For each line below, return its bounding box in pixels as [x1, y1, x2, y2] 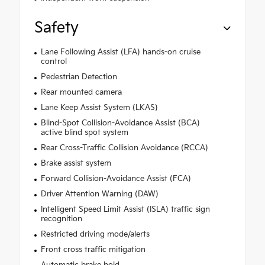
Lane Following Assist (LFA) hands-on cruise [40, 47, 201, 57]
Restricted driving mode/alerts [40, 229, 150, 239]
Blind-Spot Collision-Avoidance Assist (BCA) [40, 118, 200, 128]
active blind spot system [40, 127, 128, 137]
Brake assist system [40, 158, 111, 168]
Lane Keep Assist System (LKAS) [40, 102, 158, 112]
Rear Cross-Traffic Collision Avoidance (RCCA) [40, 143, 208, 153]
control [40, 56, 67, 66]
